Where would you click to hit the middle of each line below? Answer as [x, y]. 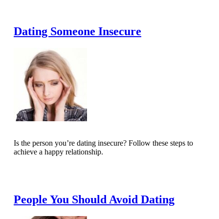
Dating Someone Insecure [77, 32]
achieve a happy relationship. [58, 152]
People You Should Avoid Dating [94, 200]
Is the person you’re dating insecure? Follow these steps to [103, 143]
